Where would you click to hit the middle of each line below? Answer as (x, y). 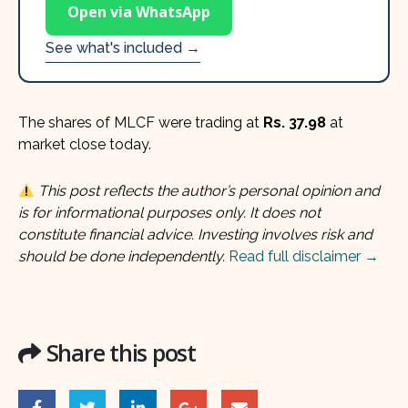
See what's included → (123, 47)
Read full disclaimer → (304, 257)
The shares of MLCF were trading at (141, 122)
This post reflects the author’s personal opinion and (209, 191)
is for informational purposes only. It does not (169, 213)
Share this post (121, 353)
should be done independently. (122, 257)
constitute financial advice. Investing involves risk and (195, 235)
